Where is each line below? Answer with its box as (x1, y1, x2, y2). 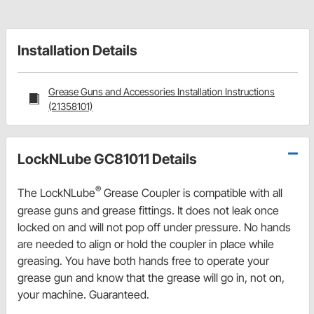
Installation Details (18, 42, 137, 60)
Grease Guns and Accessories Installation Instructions (48, 86, 275, 98)
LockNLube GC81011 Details (18, 151, 197, 168)
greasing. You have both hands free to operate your (18, 253, 269, 268)
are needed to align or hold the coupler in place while (18, 236, 274, 251)
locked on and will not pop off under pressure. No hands (18, 219, 291, 234)
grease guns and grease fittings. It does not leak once (18, 203, 279, 217)
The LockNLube (18, 186, 95, 200)
